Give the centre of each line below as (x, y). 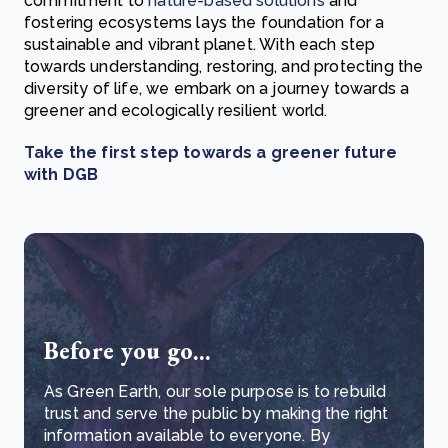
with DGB (61, 174)
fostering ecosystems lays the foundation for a (204, 22)
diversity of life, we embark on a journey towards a (217, 88)
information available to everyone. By (187, 435)
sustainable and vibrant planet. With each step (200, 44)
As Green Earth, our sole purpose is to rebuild (215, 391)
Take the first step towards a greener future (211, 152)
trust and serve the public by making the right (216, 413)
